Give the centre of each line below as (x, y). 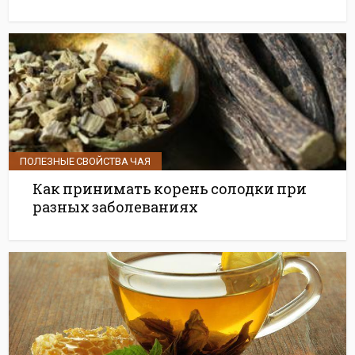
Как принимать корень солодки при (170, 189)
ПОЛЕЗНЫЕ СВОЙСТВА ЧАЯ (86, 161)
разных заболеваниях (116, 207)
